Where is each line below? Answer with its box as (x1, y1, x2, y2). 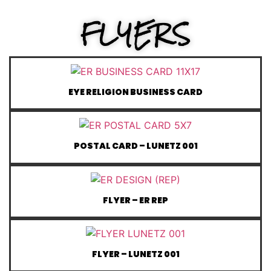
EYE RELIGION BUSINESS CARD (68, 85, 203, 98)
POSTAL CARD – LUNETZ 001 (73, 140, 198, 152)
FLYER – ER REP (103, 194, 168, 206)
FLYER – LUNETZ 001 (91, 248, 180, 261)
